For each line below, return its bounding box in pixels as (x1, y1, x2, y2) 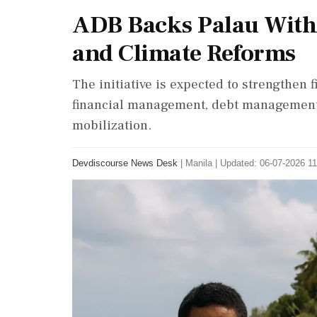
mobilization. (72, 117, 151, 134)
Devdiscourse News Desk (72, 158, 178, 168)
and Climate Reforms (72, 38, 296, 69)
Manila (185, 158, 212, 168)
